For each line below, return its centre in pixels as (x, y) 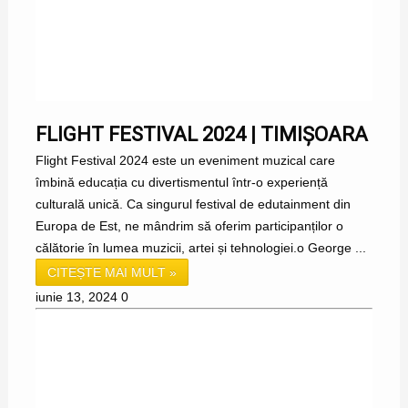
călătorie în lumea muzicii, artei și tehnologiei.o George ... (200, 248)
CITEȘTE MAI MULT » (112, 273)
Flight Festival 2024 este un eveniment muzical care (185, 161)
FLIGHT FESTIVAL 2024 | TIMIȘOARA (201, 135)
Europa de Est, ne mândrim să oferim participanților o (189, 226)
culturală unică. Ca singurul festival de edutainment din (193, 204)
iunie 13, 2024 (76, 297)
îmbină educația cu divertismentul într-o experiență (181, 183)
